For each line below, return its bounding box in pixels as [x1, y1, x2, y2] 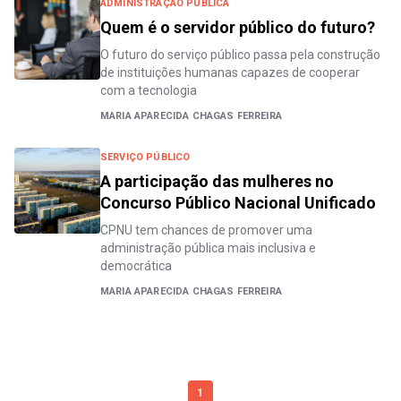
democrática [100, 259, 172, 274]
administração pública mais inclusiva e [100, 241, 316, 256]
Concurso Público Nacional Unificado [100, 193, 376, 213]
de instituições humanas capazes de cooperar [100, 65, 360, 81]
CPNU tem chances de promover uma [100, 223, 312, 238]
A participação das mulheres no [100, 172, 334, 192]
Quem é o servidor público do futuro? [100, 18, 375, 38]
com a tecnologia [100, 83, 197, 98]
